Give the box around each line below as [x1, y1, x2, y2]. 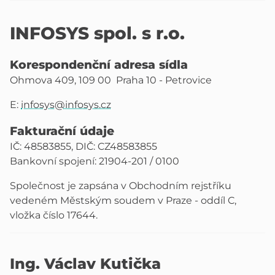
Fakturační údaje [10, 123, 114, 138]
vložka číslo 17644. [10, 209, 98, 221]
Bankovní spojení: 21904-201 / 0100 [10, 155, 179, 167]
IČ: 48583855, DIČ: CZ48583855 [10, 141, 157, 152]
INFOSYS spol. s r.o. [10, 23, 185, 44]
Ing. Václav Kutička [10, 255, 161, 273]
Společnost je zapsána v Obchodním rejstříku [10, 180, 231, 192]
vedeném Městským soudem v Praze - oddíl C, [10, 195, 236, 206]
